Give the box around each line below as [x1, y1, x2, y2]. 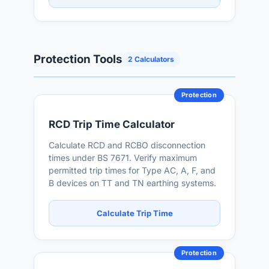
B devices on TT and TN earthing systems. [49, 178, 216, 188]
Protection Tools [34, 52, 122, 66]
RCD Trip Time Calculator [49, 118, 175, 130]
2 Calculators [128, 55, 174, 64]
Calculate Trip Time [96, 208, 173, 218]
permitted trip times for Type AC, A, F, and [49, 165, 216, 175]
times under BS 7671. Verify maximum [49, 153, 197, 163]
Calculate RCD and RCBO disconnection [49, 140, 205, 150]
